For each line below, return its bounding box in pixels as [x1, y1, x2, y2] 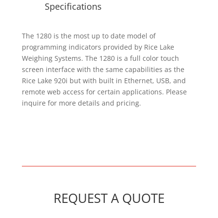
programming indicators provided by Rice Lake [21, 42, 174, 52]
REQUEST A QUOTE [53, 189, 164, 207]
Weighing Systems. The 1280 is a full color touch [21, 54, 179, 63]
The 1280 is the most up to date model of [21, 31, 156, 41]
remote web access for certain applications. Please [21, 87, 187, 97]
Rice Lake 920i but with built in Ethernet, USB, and [21, 76, 186, 86]
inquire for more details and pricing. [21, 98, 141, 108]
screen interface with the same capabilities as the [21, 65, 184, 74]
